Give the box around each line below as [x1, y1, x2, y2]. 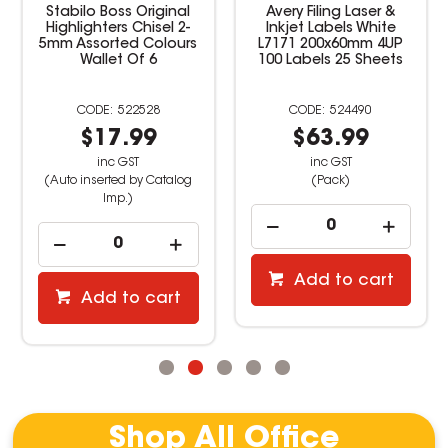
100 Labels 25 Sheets [258, 53, 404, 68]
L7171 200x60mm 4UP [258, 37, 404, 52]
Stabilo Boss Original [46, 5, 191, 20]
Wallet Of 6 [79, 53, 157, 68]
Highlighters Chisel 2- [46, 21, 191, 36]
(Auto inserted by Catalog [44, 174, 193, 187]
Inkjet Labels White [265, 21, 396, 36]
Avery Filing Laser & [265, 5, 396, 20]
